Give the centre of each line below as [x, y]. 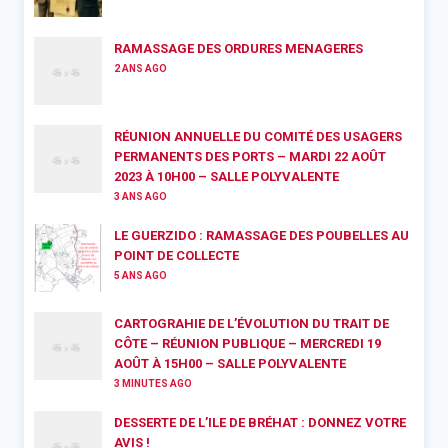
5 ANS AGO [140, 276]
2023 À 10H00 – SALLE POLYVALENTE [226, 177]
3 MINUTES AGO [153, 384]
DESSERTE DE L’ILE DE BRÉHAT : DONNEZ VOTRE [260, 423]
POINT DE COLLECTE [176, 256]
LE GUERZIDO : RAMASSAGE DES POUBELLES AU [261, 236]
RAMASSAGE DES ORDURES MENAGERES [238, 49]
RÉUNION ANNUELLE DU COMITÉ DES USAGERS [258, 137]
